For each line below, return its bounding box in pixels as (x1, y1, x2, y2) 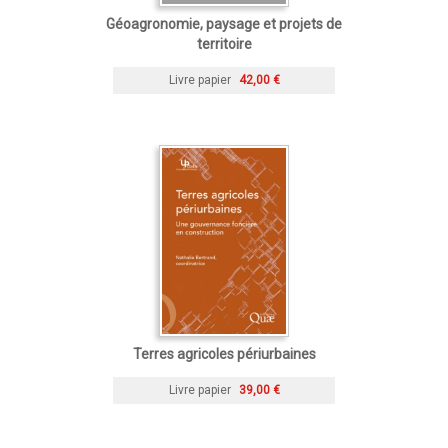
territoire (196, 35, 252, 52)
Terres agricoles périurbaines (132, 345, 316, 362)
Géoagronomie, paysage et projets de (106, 15, 342, 32)
